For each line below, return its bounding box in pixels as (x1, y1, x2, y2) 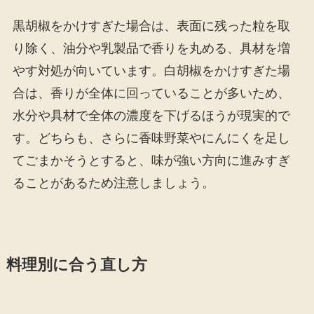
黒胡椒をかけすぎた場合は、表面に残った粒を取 (12, 19, 290, 34)
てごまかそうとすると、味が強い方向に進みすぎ (12, 153, 290, 168)
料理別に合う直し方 (6, 257, 147, 274)
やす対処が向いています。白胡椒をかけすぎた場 (12, 64, 290, 78)
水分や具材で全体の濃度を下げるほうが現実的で (12, 109, 290, 123)
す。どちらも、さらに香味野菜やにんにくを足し (12, 131, 290, 146)
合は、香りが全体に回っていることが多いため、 (12, 86, 290, 101)
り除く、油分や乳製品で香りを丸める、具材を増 (12, 41, 290, 56)
